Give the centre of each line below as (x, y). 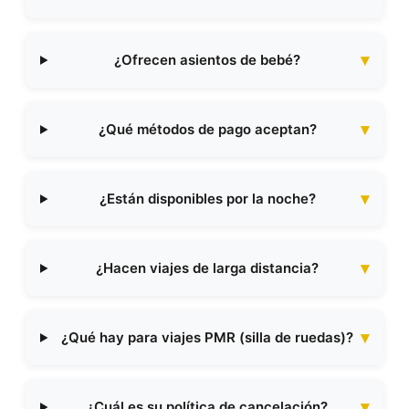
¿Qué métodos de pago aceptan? (207, 129)
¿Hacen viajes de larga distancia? (208, 268)
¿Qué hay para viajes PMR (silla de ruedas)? (208, 337)
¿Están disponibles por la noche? (207, 199)
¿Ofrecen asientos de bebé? (208, 60)
